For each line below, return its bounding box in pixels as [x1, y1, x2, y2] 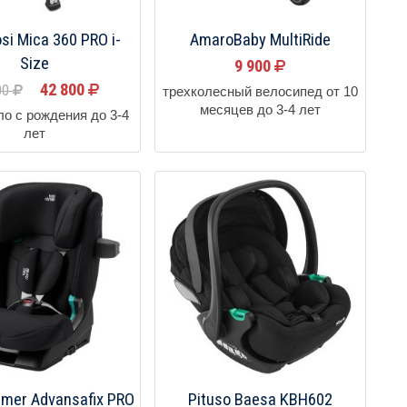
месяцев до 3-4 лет [199, 102, 321, 117]
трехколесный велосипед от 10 [162, 84, 358, 99]
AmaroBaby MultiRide [189, 29, 331, 50]
